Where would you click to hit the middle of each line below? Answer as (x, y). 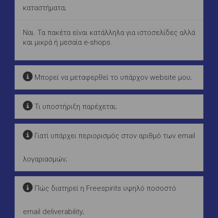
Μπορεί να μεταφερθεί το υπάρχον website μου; (112, 77)
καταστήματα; (45, 8)
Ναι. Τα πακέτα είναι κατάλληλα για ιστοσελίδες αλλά (109, 32)
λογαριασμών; (45, 159)
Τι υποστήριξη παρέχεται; (75, 106)
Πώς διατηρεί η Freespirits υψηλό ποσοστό (104, 188)
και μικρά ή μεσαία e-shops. (68, 42)
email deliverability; (54, 211)
